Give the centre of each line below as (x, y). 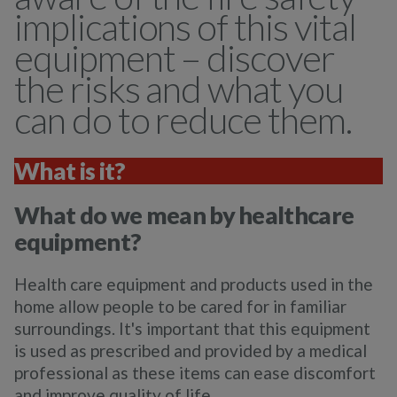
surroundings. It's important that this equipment (192, 328)
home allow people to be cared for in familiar (180, 306)
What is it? (70, 171)
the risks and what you (179, 89)
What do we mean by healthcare (184, 215)
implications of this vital (185, 27)
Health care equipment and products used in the (194, 284)
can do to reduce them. (183, 120)
